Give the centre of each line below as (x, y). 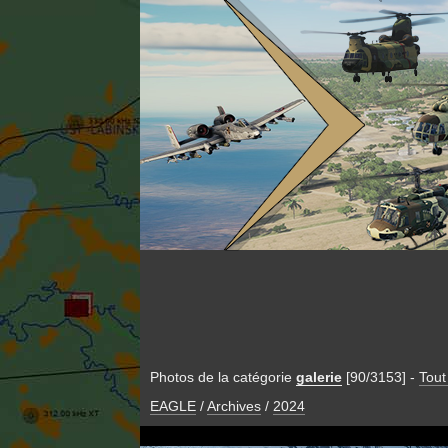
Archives (233, 406)
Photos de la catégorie (222, 377)
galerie (318, 377)
